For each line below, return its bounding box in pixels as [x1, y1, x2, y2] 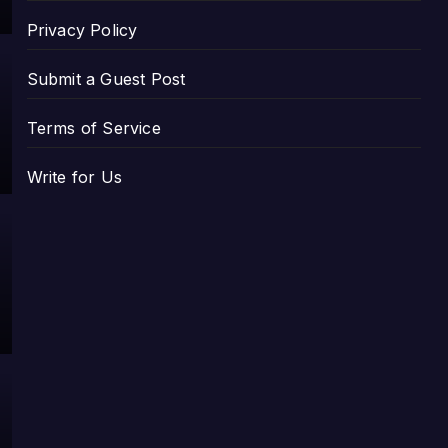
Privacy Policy [26, 19, 138, 40]
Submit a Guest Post [26, 68, 186, 89]
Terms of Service [26, 117, 161, 138]
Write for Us [26, 166, 123, 187]
